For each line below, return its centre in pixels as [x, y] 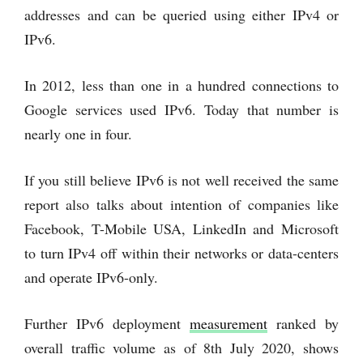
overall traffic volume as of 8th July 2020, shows [181, 347]
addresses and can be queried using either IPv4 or [181, 14]
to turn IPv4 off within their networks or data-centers [181, 252]
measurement [228, 323]
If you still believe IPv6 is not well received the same [181, 179]
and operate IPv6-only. [91, 277]
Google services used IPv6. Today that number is [181, 109]
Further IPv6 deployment [107, 323]
